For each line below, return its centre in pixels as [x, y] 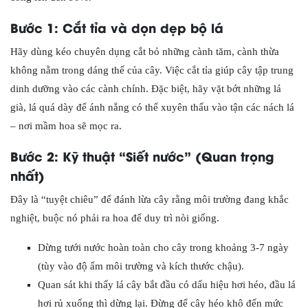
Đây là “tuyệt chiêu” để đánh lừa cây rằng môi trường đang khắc [150, 199]
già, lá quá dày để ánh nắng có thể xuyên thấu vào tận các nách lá [152, 107]
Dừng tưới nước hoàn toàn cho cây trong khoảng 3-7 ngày [163, 247]
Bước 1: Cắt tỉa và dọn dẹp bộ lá [117, 27]
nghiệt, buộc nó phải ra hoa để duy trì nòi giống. [115, 218]
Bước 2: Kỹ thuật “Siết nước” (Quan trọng [142, 155]
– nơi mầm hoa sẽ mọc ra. [66, 125]
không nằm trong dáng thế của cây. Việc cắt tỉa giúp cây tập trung [152, 70]
